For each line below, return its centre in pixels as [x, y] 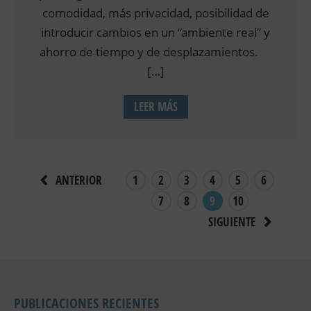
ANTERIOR [79, 180]
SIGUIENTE [232, 221]
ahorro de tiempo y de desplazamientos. [155, 52]
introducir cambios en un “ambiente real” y [155, 33]
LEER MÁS [155, 107]
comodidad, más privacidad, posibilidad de [155, 13]
